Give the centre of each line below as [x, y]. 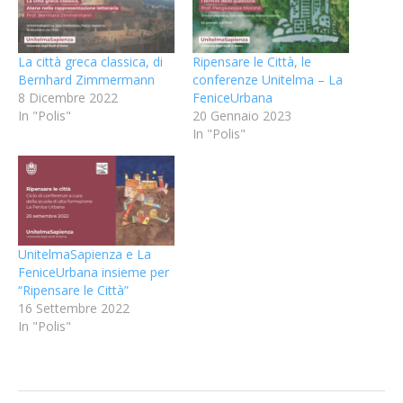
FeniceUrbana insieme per [94, 272]
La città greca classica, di [90, 62]
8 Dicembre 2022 [68, 98]
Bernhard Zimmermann [86, 80]
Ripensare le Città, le [252, 62]
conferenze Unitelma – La [268, 80]
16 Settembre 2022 [74, 308]
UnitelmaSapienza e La [85, 254]
